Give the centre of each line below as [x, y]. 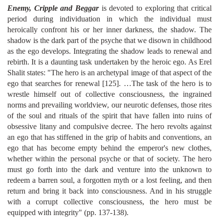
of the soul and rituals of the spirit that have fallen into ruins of [109, 115]
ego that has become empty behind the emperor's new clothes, [109, 148]
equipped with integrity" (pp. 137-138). [68, 212]
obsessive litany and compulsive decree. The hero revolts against [109, 126]
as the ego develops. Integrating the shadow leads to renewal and [109, 51]
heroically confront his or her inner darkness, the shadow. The [109, 29]
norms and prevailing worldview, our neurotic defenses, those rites [109, 105]
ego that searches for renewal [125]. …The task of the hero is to [109, 83]
